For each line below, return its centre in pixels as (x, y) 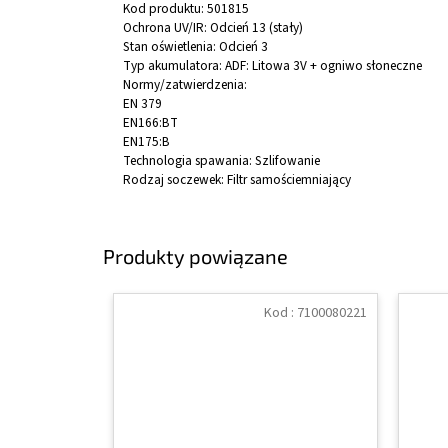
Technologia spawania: (189, 161)
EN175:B (146, 142)
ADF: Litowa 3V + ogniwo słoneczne (323, 66)
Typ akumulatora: (174, 66)
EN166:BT (150, 123)
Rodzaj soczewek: (175, 180)
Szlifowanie (287, 161)
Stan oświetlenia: (171, 47)
